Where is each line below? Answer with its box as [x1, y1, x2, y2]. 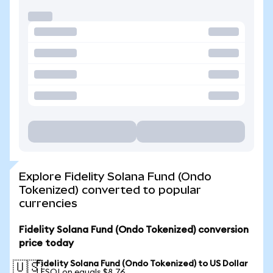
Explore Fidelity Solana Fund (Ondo [19, 170, 211, 183]
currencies [19, 197, 77, 210]
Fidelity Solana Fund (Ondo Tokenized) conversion [19, 225, 249, 235]
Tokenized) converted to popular [19, 183, 201, 196]
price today [19, 238, 74, 248]
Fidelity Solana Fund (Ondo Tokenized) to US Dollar [36, 260, 248, 268]
